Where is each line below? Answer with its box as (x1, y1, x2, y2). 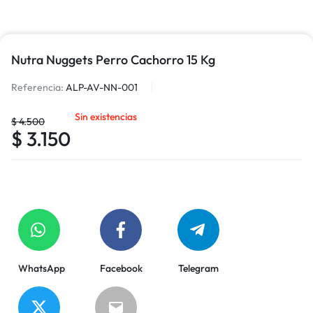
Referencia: (11, 80, 64, 94)
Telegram (178, 261, 219, 275)
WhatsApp (18, 261, 65, 275)
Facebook (100, 261, 143, 275)
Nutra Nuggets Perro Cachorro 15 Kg (11, 51, 215, 68)
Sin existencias (75, 110, 137, 123)
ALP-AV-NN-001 (66, 80, 138, 94)
